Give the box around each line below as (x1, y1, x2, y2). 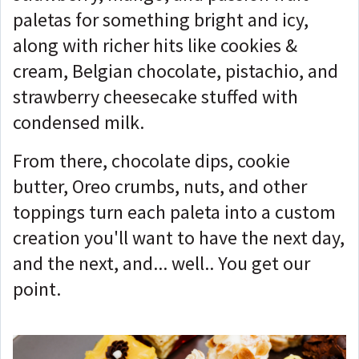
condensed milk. (13, 109, 144, 135)
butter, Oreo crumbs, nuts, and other (13, 173, 307, 199)
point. (13, 276, 61, 301)
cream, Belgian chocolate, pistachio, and (13, 58, 338, 83)
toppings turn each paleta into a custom (13, 199, 336, 224)
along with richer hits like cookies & (13, 32, 297, 58)
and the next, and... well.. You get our (13, 250, 310, 276)
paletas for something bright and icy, (13, 6, 309, 32)
